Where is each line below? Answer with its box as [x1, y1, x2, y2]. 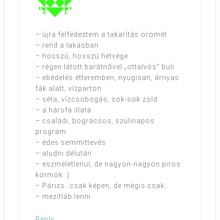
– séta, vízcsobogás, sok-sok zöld [35, 95, 158, 104]
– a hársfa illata [35, 106, 91, 114]
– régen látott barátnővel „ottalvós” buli [35, 63, 174, 71]
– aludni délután [35, 149, 92, 158]
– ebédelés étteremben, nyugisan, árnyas [35, 74, 179, 82]
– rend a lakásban [35, 41, 99, 50]
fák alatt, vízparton [35, 84, 102, 93]
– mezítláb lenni [35, 192, 91, 201]
